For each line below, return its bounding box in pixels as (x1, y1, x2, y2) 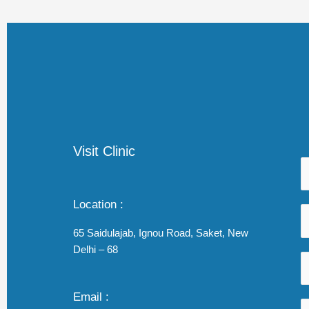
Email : (73, 290, 109, 303)
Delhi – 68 (73, 243, 118, 255)
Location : (73, 197, 123, 210)
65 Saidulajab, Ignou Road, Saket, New (73, 226, 248, 239)
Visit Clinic (73, 143, 135, 159)
